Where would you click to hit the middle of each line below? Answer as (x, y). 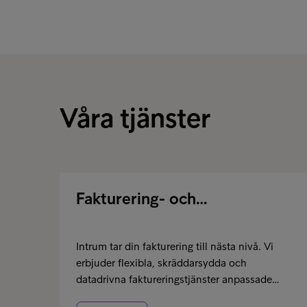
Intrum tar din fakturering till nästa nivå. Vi (175, 246)
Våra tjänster (135, 118)
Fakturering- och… (142, 198)
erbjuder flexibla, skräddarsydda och (161, 263)
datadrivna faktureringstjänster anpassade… (177, 279)
